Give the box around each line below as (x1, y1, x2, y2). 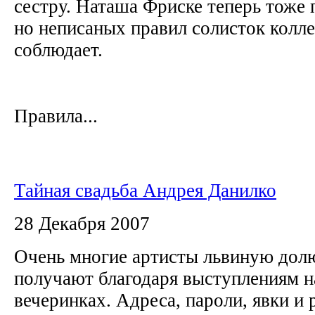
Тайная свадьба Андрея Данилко (14, 179, 276, 201)
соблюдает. (14, 39, 108, 60)
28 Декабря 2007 (14, 212, 150, 234)
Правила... (14, 105, 98, 127)
